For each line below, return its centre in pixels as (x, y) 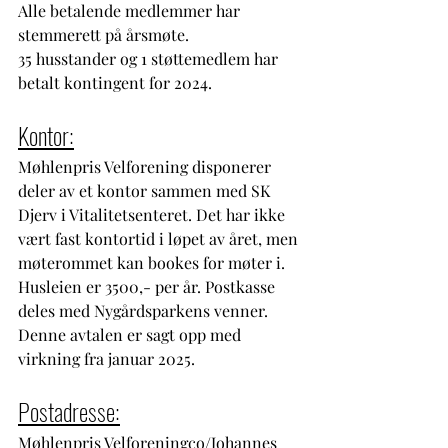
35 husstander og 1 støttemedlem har (150, 58)
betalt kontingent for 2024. (117, 82)
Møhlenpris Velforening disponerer (146, 166)
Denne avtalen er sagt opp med (131, 334)
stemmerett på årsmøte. (103, 34)
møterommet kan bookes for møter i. (153, 262)
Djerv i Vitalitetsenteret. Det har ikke (153, 214)
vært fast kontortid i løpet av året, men (160, 238)
